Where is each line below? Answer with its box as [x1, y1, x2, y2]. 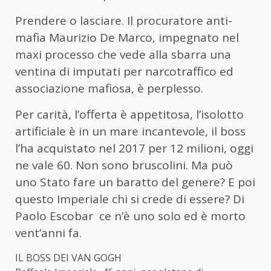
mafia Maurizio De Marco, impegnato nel [15, 29, 239, 45]
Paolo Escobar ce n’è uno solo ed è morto [15, 207, 246, 224]
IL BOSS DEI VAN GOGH [15, 250, 124, 264]
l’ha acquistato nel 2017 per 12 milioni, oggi [15, 140, 253, 156]
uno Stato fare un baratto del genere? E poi [15, 174, 255, 190]
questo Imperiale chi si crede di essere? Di [15, 191, 244, 207]
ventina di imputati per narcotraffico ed [15, 63, 233, 79]
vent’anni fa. [15, 224, 82, 241]
